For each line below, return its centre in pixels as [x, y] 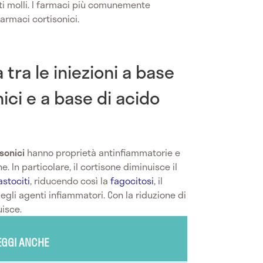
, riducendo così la [70, 180]
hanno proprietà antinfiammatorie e [102, 152]
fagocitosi [132, 180]
